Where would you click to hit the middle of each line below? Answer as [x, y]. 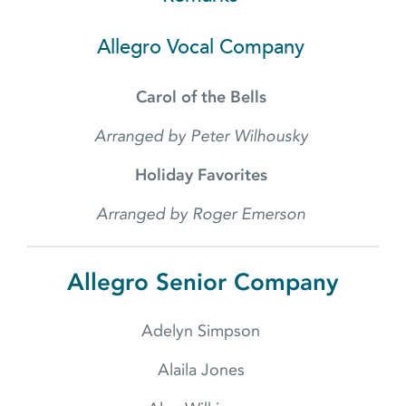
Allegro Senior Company [203, 283]
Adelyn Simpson [203, 331]
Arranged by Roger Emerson [203, 214]
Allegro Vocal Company [203, 47]
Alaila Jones [203, 370]
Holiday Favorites [203, 175]
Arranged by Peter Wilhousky [203, 136]
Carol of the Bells [203, 97]
